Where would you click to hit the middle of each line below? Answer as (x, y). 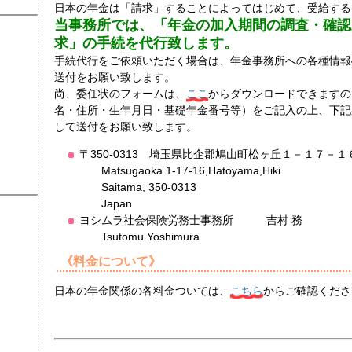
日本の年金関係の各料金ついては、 (142, 291)
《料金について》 (111, 261)
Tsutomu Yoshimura (139, 236)
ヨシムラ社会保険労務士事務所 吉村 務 (191, 220)
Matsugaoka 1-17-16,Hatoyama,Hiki (180, 170)
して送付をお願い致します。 (126, 126)
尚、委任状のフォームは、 (120, 93)
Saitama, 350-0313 (138, 187)
